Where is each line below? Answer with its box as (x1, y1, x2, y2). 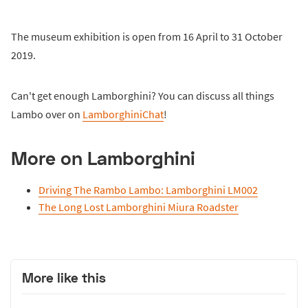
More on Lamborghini (11, 146, 195, 169)
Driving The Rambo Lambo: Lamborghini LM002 (38, 182, 258, 197)
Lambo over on (11, 107, 82, 121)
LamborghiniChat (82, 107, 164, 121)
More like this (22, 269, 106, 285)
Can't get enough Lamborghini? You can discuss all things (11, 88, 274, 102)
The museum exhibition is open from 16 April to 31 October (11, 29, 283, 43)
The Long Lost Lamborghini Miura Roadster (38, 199, 239, 214)
